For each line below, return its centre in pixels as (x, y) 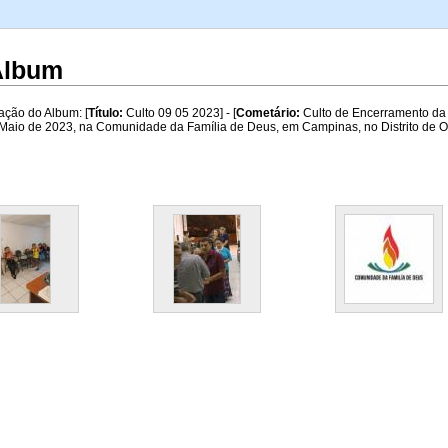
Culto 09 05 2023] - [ (179, 112)
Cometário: (268, 112)
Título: (105, 112)
